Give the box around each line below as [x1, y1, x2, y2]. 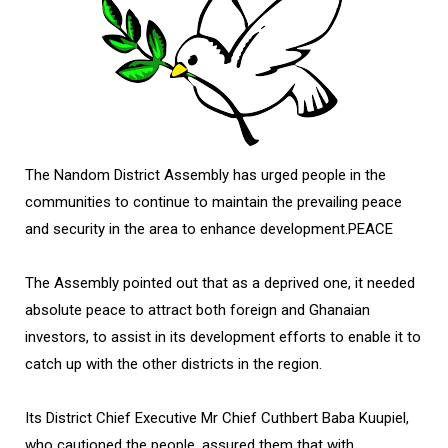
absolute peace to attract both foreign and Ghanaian [25, 301, 370, 320]
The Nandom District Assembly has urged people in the [25, 166, 386, 185]
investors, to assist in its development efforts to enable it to [25, 328, 421, 347]
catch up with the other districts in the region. [25, 355, 322, 374]
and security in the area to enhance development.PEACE [25, 220, 393, 239]
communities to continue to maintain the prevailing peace [25, 193, 402, 212]
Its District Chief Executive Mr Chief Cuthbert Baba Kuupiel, [25, 409, 409, 428]
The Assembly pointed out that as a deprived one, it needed [25, 274, 415, 293]
